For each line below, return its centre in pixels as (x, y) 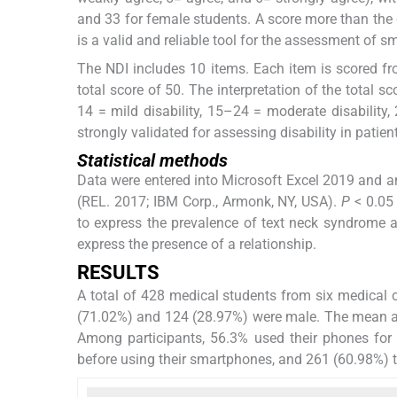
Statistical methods (152, 160)
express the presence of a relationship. (197, 244)
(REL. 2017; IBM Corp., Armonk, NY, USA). (210, 201)
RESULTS (118, 272)
